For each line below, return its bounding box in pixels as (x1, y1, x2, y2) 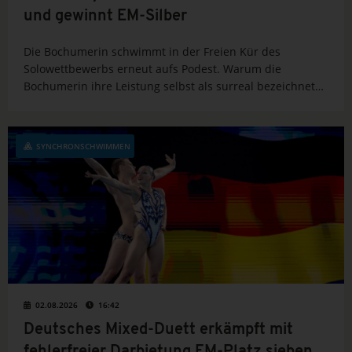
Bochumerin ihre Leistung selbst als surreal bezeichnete (24, 79, 321, 94)
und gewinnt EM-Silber (24, 9, 187, 25)
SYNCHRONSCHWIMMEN (36, 141, 130, 152)
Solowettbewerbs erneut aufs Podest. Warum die (24, 61, 281, 77)
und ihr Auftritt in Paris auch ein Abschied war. (24, 96, 273, 112)
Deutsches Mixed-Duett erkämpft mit (24, 322, 293, 339)
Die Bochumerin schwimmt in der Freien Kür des (24, 44, 280, 60)
